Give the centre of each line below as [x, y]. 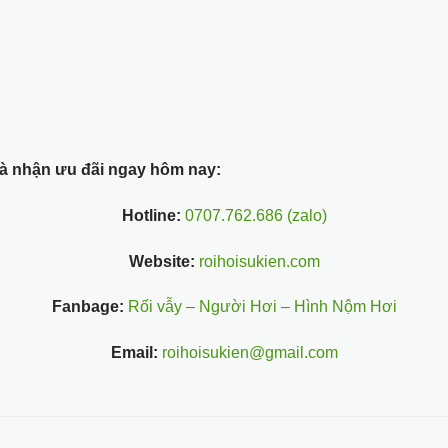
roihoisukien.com [257, 261]
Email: [134, 353]
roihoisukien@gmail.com [247, 353]
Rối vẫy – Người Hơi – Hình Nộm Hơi [262, 307]
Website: [161, 261]
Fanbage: [87, 307]
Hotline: [151, 215]
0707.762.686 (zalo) [255, 215]
